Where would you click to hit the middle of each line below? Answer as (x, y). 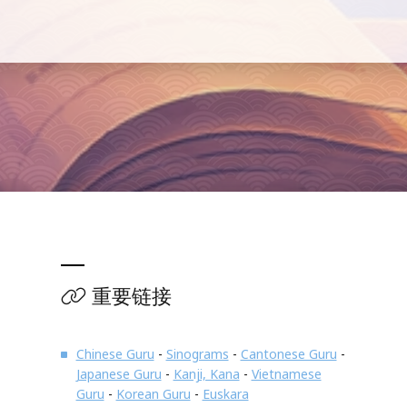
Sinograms (197, 353)
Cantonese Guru (288, 353)
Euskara (225, 393)
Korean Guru (153, 393)
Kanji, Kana (206, 373)
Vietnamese (286, 373)
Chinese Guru (115, 353)
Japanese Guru (119, 373)
